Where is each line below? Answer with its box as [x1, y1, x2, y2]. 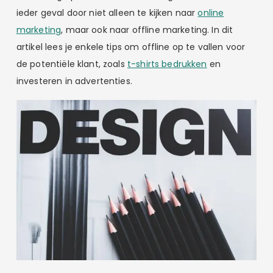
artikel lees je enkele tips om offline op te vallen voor [16, 40, 246, 53]
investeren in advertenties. [16, 74, 132, 87]
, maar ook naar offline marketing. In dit [61, 23, 233, 36]
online [197, 6, 224, 19]
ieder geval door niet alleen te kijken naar [16, 6, 198, 19]
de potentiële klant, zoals [16, 57, 127, 70]
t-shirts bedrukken [127, 57, 207, 70]
